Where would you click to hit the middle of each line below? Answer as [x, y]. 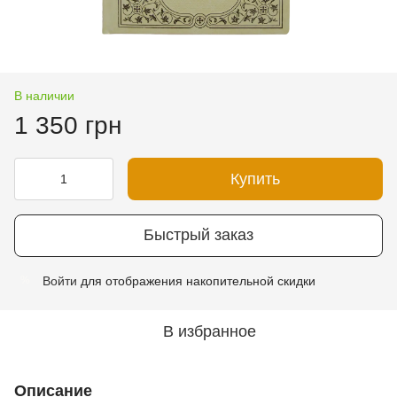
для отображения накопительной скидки [196, 280]
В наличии [44, 95]
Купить [255, 179]
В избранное [209, 331]
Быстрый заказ [198, 235]
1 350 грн [68, 125]
